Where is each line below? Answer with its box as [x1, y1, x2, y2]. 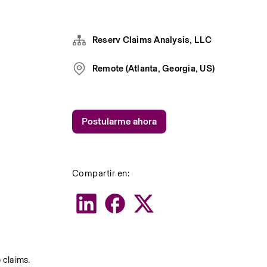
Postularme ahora [81, 116, 157, 127]
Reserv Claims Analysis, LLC [92, 33, 212, 46]
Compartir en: [72, 166, 130, 180]
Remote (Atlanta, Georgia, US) [92, 61, 215, 75]
